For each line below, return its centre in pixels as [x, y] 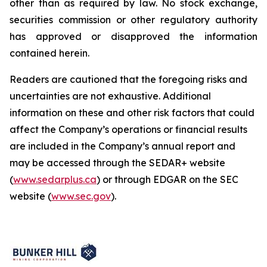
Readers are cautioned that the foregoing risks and [128, 79]
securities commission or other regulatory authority [133, 20]
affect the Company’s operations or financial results [128, 129]
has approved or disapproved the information [133, 36]
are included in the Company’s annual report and [122, 146]
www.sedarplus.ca [55, 179]
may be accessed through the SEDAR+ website [117, 163]
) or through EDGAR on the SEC [167, 179]
